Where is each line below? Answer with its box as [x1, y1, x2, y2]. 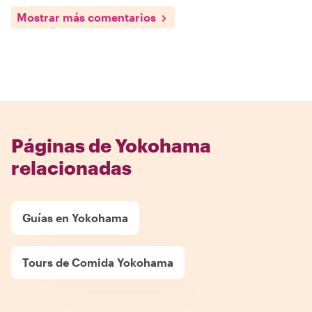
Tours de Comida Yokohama [22, 255, 173, 269]
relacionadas [11, 156, 132, 178]
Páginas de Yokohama [11, 134, 211, 156]
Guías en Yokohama [22, 210, 128, 224]
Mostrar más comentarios [17, 10, 156, 24]
